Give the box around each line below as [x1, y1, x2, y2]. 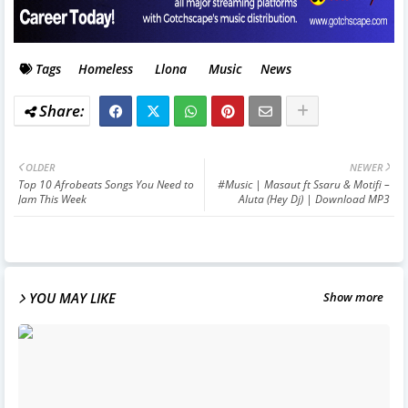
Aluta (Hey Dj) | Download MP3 [239, 190, 390, 207]
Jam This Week [18, 190, 87, 207]
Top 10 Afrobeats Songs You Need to [18, 176, 194, 192]
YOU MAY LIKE [29, 288, 116, 307]
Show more [323, 289, 383, 306]
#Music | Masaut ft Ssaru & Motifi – [218, 176, 390, 192]
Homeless [75, 59, 133, 77]
